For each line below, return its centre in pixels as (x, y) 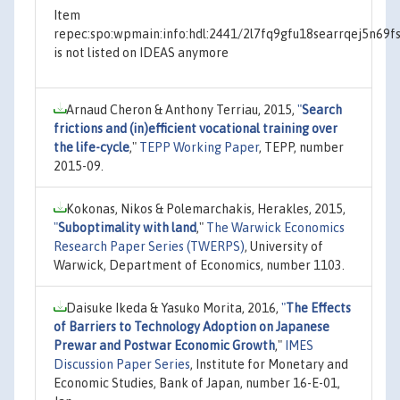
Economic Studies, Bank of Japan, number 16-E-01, (197, 383)
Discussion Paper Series (122, 364)
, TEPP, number (301, 147)
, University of (284, 246)
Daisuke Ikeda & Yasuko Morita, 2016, (174, 308)
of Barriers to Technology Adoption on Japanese (192, 326)
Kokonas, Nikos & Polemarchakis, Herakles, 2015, (206, 208)
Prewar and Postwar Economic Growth (164, 345)
